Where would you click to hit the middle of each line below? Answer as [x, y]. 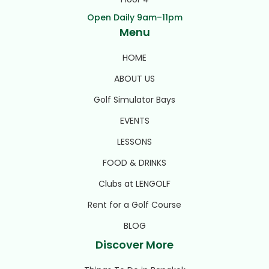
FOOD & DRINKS [134, 162]
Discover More [134, 244]
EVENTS [134, 120]
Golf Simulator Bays [134, 99]
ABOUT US [134, 78]
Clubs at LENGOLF [134, 183]
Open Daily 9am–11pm [134, 17]
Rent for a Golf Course [134, 204]
